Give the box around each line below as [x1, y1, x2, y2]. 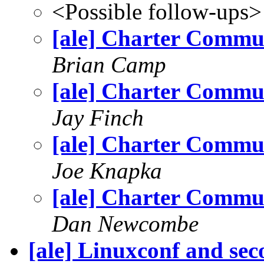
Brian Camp [52, 51, 166, 77]
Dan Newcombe [52, 210, 199, 236]
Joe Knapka [52, 157, 162, 183]
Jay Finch [52, 104, 144, 130]
